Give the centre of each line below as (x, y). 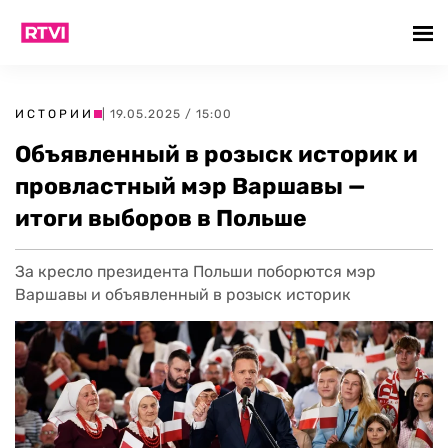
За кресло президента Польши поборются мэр (195, 271)
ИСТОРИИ (54, 114)
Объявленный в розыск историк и (216, 154)
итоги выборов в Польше (161, 218)
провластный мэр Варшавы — (190, 186)
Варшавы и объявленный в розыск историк (183, 294)
